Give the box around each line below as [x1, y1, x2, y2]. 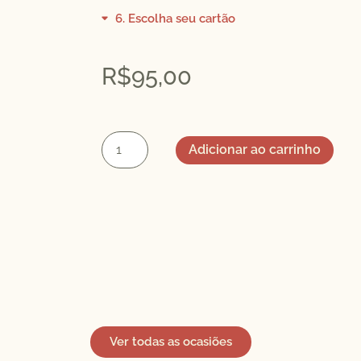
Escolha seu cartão [127, 10, 235, 26]
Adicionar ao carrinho [189, 142, 322, 158]
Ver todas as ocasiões [110, 334, 232, 349]
